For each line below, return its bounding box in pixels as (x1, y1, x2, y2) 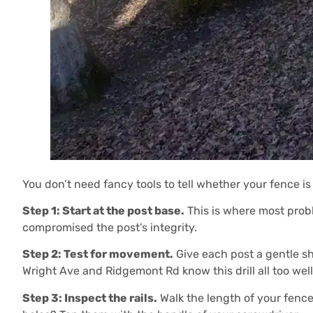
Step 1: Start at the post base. (22, 204, 184, 218)
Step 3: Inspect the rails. (22, 291, 157, 305)
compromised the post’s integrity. (22, 221, 197, 235)
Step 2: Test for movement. (22, 247, 173, 261)
